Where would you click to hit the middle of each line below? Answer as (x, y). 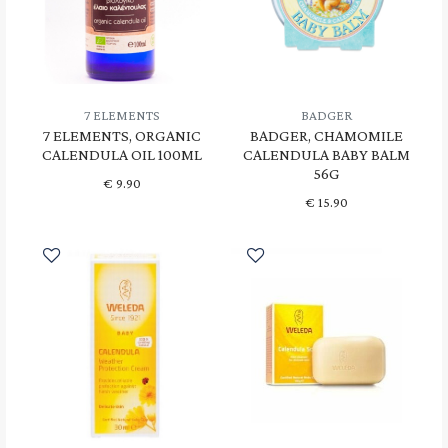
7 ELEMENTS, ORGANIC (122, 135)
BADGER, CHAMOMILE (326, 135)
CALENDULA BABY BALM (326, 154)
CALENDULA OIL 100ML (122, 154)
